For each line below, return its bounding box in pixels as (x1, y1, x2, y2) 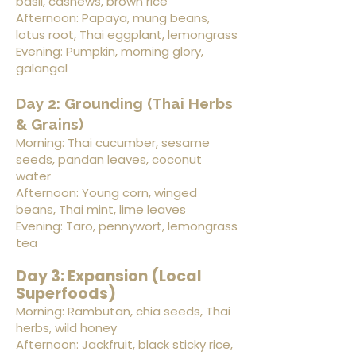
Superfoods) (16, 283, 116, 304)
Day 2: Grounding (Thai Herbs (16, 95, 233, 112)
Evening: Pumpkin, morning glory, (16, 43, 203, 60)
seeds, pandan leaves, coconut (16, 151, 202, 168)
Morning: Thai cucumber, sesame (16, 134, 210, 151)
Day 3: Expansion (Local (16, 265, 202, 287)
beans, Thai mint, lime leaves (16, 201, 186, 218)
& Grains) (16, 115, 83, 133)
